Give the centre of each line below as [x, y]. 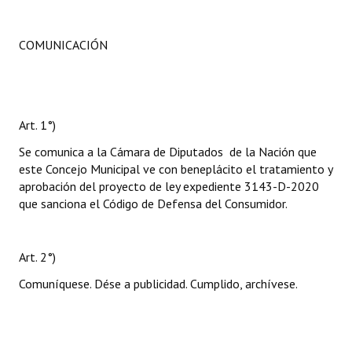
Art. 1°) [37, 125]
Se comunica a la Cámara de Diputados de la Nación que [168, 152]
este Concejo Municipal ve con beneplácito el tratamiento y [176, 169]
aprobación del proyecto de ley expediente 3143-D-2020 [169, 186]
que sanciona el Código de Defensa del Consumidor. [153, 203]
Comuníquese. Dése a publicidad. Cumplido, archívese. [158, 284]
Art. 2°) [37, 257]
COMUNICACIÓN [63, 45]
